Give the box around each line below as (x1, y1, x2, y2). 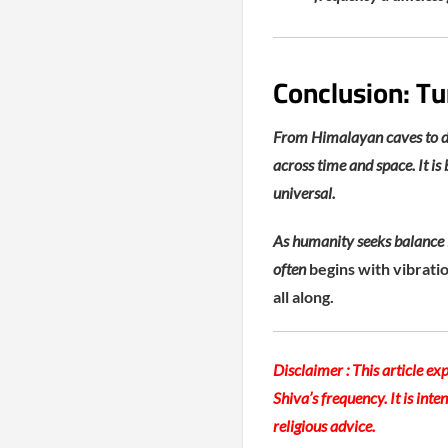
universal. (272, 183, 335, 202)
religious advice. (272, 416, 375, 435)
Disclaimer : (272, 360, 352, 379)
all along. (272, 287, 334, 306)
